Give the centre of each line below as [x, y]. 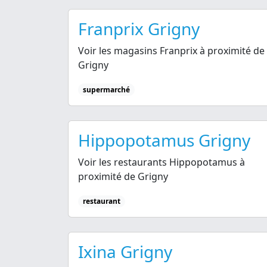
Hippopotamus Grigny [164, 140]
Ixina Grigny [125, 251]
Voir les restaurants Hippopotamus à [162, 162]
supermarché [106, 89]
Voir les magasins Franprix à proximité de [171, 50]
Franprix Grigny [139, 28]
